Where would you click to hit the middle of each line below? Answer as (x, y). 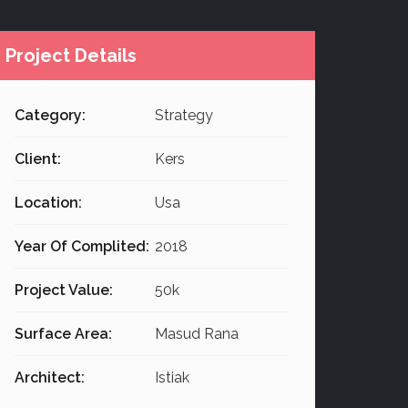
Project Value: (64, 291)
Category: (50, 116)
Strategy (182, 116)
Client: (38, 159)
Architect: (50, 378)
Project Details (71, 56)
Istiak (170, 378)
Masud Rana (195, 334)
